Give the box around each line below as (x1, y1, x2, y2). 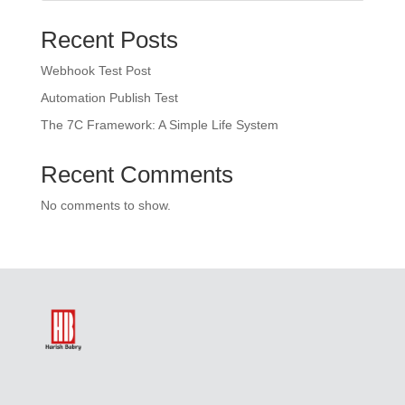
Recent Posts (40, 26, 178, 53)
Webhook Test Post (40, 63, 151, 78)
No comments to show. (40, 198, 171, 212)
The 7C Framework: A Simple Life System (40, 118, 278, 132)
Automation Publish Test (40, 90, 178, 105)
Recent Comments (40, 161, 233, 188)
